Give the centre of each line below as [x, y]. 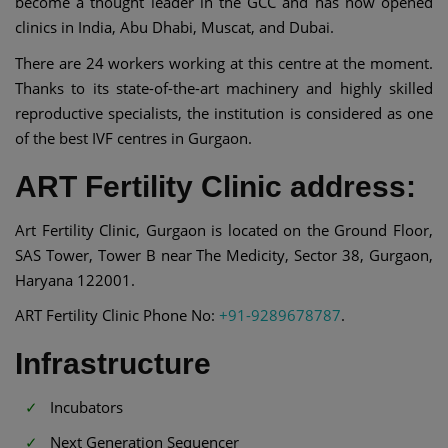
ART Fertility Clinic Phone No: [117, 315]
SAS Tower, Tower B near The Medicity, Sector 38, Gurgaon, [224, 254]
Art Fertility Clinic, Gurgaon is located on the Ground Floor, [224, 229]
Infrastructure [113, 364]
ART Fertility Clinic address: [215, 186]
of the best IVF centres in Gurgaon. [133, 137]
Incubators [86, 407]
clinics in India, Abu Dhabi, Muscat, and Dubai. [174, 27]
